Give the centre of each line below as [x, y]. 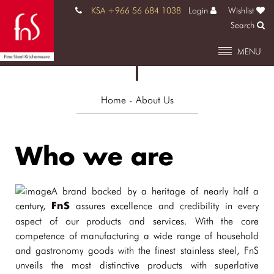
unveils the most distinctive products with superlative [137, 265]
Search [244, 25]
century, [34, 206]
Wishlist [242, 10]
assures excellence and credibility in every [165, 206]
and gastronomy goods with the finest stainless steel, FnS [137, 250]
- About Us [150, 100]
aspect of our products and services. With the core [137, 221]
